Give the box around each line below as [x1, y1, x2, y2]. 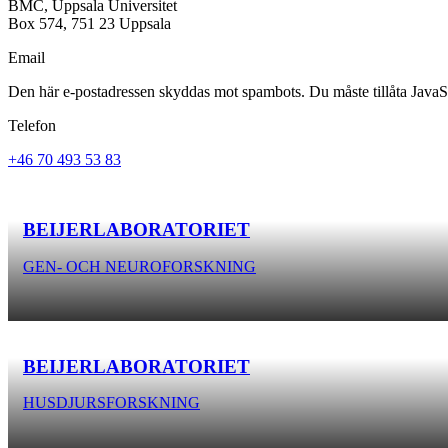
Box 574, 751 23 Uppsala [8, 14, 171, 32]
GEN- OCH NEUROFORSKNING [23, 257, 256, 275]
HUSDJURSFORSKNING [23, 394, 200, 412]
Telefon [8, 116, 56, 134]
